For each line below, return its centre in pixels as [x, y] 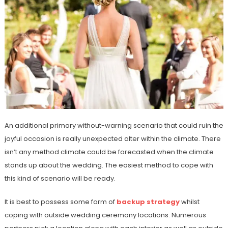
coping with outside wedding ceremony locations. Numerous [105, 215]
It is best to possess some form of [60, 202]
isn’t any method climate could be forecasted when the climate [109, 152]
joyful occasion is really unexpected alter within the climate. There [112, 139]
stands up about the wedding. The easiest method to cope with [109, 165]
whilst [189, 202]
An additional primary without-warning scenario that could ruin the [114, 126]
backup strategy [148, 202]
